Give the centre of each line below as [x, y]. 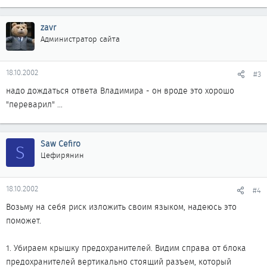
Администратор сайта [80, 39]
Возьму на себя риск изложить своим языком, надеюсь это [121, 207]
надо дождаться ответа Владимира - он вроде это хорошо [120, 91]
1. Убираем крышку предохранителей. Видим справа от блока [126, 248]
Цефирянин [62, 155]
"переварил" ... [34, 104]
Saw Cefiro [60, 144]
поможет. [24, 221]
